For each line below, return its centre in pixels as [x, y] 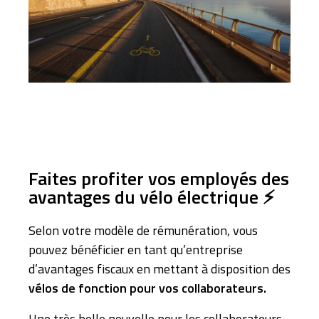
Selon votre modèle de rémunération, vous [143, 230]
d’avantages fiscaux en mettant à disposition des [159, 268]
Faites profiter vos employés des [159, 178]
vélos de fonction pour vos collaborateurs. [147, 288]
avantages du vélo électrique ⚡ [152, 197]
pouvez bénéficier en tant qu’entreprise [136, 249]
